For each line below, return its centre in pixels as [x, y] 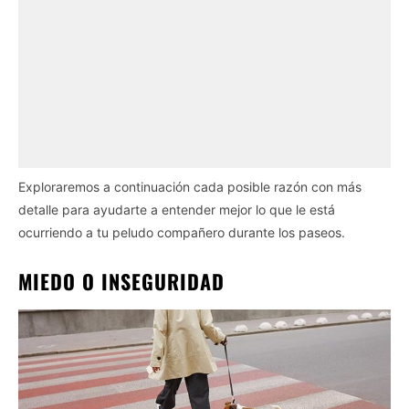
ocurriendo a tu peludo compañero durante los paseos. [182, 232]
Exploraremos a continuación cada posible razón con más [190, 186]
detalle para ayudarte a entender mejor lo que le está [177, 209]
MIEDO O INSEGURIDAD [121, 281]
